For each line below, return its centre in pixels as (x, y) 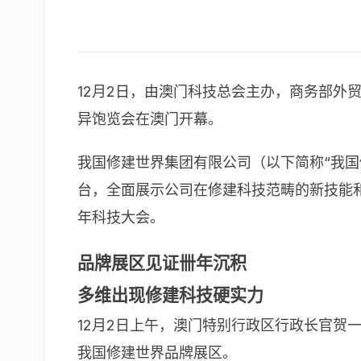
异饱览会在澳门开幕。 (150, 119)
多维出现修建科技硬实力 (170, 295)
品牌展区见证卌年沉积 (162, 263)
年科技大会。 (121, 217)
